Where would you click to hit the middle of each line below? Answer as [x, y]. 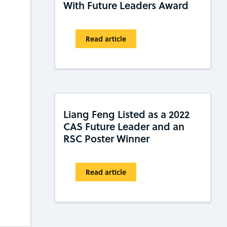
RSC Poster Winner [106, 139]
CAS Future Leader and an [124, 126]
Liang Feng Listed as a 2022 [126, 114]
